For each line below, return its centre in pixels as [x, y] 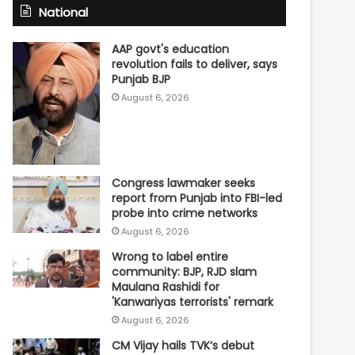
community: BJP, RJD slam [185, 271]
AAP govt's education [171, 50]
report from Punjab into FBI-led [197, 198]
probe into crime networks [185, 213]
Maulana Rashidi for [166, 286]
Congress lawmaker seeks [184, 183]
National [64, 13]
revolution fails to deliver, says [195, 65]
